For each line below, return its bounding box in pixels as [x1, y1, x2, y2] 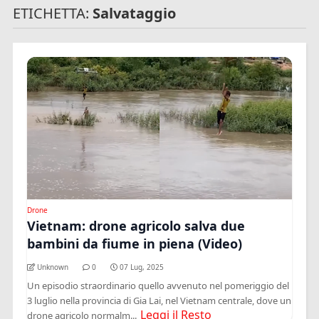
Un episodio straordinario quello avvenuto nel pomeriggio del [27, 278, 290, 292]
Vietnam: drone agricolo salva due [27, 216, 246, 234]
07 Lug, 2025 [120, 261, 164, 272]
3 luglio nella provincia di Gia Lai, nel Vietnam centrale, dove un [27, 293, 292, 307]
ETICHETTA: [13, 3, 93, 23]
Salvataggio [93, 3, 177, 23]
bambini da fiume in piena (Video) [27, 234, 243, 252]
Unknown [37, 261, 69, 272]
